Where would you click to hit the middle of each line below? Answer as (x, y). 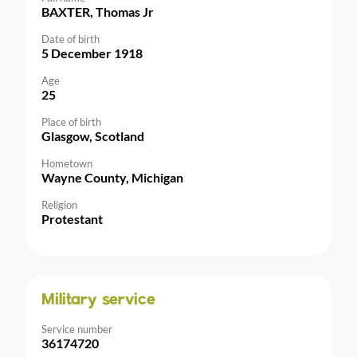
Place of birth (71, 122)
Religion (59, 204)
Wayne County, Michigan (112, 177)
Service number (77, 329)
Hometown (67, 163)
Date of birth (71, 39)
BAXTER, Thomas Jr (98, 11)
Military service (98, 300)
